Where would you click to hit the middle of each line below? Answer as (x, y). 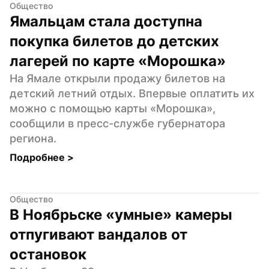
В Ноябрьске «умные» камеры (121, 214)
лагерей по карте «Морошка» (118, 61)
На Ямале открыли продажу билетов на (117, 78)
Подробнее (38, 157)
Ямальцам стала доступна (106, 21)
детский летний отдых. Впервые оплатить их (132, 93)
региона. (33, 138)
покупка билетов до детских (114, 41)
